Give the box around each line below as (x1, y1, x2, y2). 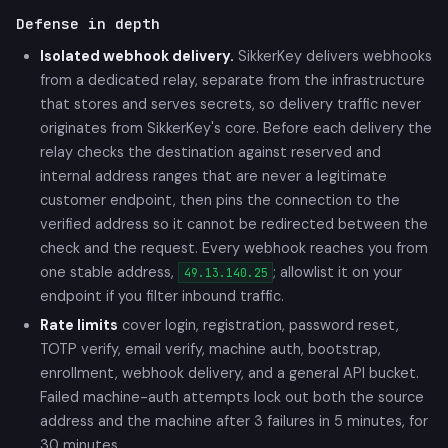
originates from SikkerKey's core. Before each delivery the (40, 118, 432, 137)
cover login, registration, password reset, (118, 315, 399, 334)
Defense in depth (16, 13, 160, 33)
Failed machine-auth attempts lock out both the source (40, 387, 424, 406)
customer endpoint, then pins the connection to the (40, 190, 400, 209)
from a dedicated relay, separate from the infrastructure (40, 70, 425, 89)
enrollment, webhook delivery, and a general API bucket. (40, 363, 419, 382)
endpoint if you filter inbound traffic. (40, 286, 284, 305)
